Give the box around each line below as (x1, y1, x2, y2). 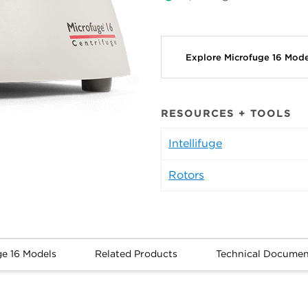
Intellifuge (168, 137, 222, 151)
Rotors (168, 168, 204, 182)
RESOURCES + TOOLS (161, 108, 291, 120)
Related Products (94, 248, 177, 260)
